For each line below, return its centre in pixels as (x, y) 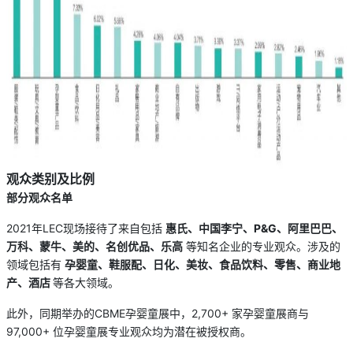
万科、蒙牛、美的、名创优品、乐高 (95, 246)
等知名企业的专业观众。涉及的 (262, 246)
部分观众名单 (39, 197)
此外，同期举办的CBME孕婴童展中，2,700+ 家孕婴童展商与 (158, 313)
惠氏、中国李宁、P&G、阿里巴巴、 (254, 228)
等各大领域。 (86, 282)
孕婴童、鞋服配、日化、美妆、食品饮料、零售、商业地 (203, 264)
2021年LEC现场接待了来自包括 (86, 228)
